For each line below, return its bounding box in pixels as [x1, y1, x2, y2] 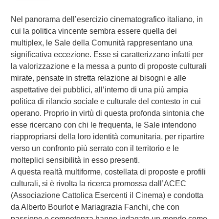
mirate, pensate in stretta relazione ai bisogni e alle [10, 73, 186, 82]
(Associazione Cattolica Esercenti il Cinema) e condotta [10, 191, 203, 199]
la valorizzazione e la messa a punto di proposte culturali [10, 62, 207, 70]
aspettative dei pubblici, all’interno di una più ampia [10, 85, 188, 94]
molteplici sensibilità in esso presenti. [10, 155, 140, 164]
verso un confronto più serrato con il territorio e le [10, 144, 179, 153]
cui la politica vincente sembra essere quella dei [10, 26, 177, 35]
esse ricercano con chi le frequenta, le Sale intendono [10, 120, 197, 129]
